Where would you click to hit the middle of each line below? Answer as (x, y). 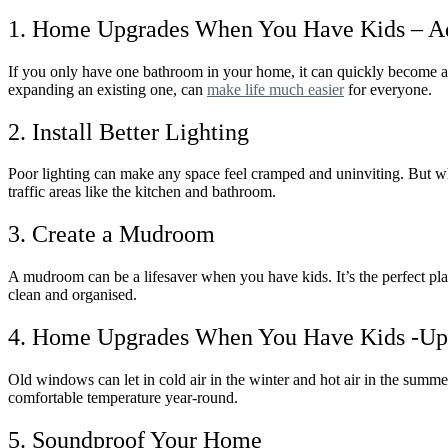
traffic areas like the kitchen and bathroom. (142, 192)
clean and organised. (72, 295)
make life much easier (275, 89)
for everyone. (388, 89)
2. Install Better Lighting (128, 131)
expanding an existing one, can (107, 89)
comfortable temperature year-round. (123, 398)
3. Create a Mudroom (111, 234)
